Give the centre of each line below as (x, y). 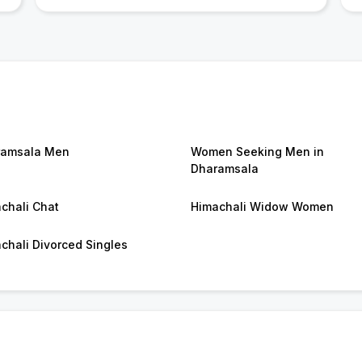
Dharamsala (225, 169)
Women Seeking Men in (257, 152)
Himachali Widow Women (262, 207)
